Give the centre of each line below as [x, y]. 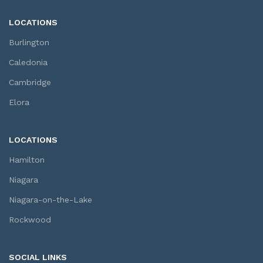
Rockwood [30, 220]
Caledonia [28, 63]
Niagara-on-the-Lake [50, 200]
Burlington [29, 43]
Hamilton [27, 160]
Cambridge [30, 82]
